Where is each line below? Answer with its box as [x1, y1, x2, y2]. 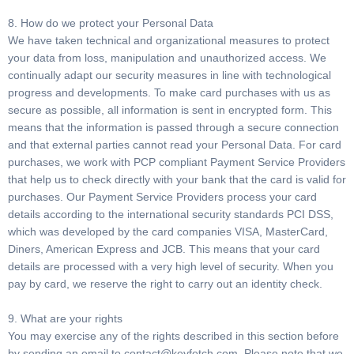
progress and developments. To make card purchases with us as [8, 86, 330, 99]
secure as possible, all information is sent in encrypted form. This [8, 104, 332, 116]
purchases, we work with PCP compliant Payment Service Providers [8, 156, 345, 168]
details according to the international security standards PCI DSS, [8, 208, 333, 220]
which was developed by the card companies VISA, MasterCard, [8, 225, 328, 238]
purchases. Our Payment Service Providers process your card [8, 190, 317, 203]
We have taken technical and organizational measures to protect [8, 34, 330, 47]
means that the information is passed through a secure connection [8, 121, 339, 134]
